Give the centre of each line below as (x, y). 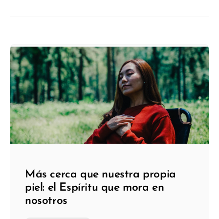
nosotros (46, 201)
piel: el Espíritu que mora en (95, 188)
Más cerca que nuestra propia (100, 175)
